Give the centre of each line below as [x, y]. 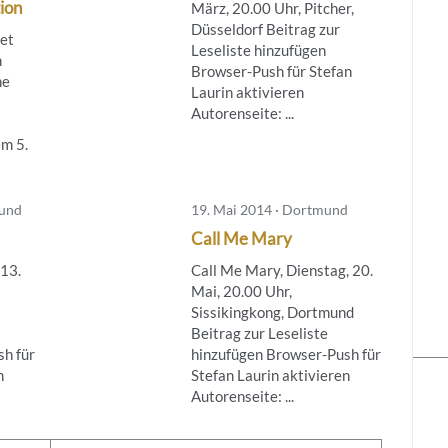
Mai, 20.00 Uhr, [241, 290]
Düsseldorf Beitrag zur [265, 28]
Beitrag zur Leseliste [259, 332]
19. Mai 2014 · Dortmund [269, 209]
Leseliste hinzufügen [258, 49]
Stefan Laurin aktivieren [270, 374]
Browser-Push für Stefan [271, 70]
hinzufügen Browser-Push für [285, 353]
